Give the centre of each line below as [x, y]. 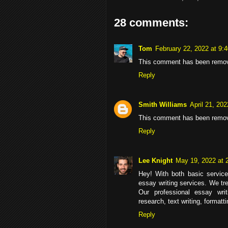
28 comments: [151, 22]
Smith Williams [163, 105]
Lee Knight [155, 161]
